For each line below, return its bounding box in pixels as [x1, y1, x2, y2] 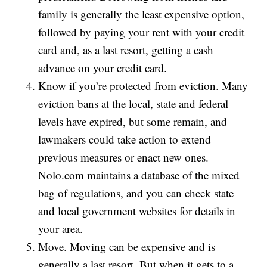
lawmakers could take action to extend [38, 132, 212, 147]
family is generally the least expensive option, [38, 7, 245, 22]
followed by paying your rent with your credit [38, 24, 245, 40]
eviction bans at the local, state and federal [38, 96, 229, 111]
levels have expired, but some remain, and [38, 114, 228, 129]
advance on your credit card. [38, 60, 167, 76]
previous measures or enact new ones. [38, 150, 209, 165]
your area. [38, 221, 83, 237]
